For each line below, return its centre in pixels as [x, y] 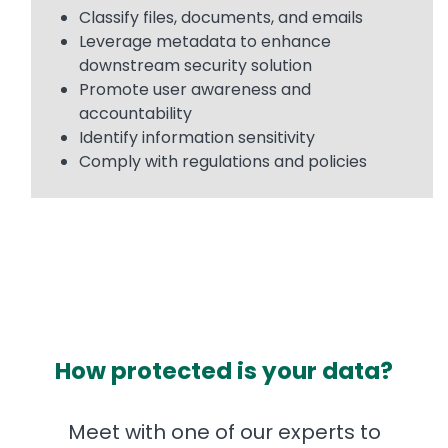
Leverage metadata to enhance [205, 42]
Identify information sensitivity [197, 138]
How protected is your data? [224, 371]
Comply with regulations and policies [223, 162]
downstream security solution [195, 66]
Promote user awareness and [195, 90]
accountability [135, 114]
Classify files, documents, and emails [221, 18]
